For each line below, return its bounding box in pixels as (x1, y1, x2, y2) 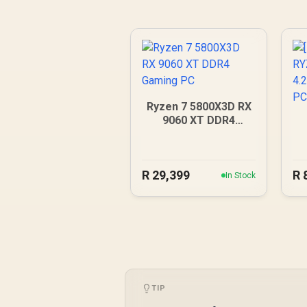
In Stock (225, 170, 256, 180)
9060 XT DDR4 (162, 114, 236, 127)
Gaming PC (170, 127, 228, 140)
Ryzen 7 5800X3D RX (146, 100, 251, 113)
